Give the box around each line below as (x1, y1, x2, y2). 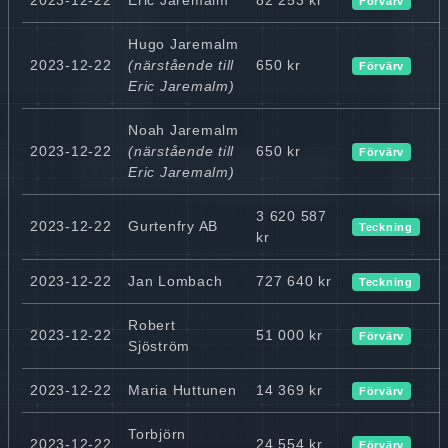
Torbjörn (128, 425, 186, 442)
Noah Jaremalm (128, 121, 239, 138)
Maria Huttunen (128, 381, 237, 398)
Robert (128, 316, 176, 333)
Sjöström (128, 337, 190, 354)
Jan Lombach (128, 272, 223, 289)
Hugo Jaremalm (128, 35, 239, 52)
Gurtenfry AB (128, 217, 218, 234)
